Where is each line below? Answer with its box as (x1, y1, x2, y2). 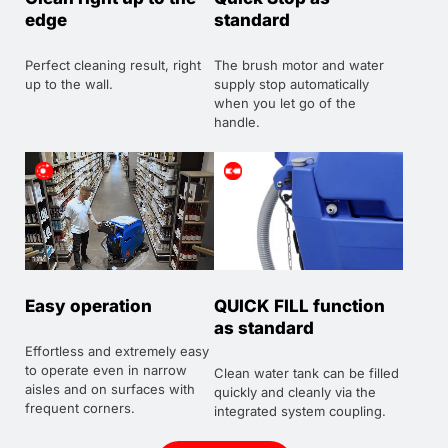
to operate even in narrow (25, 361, 187, 378)
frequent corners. (25, 399, 135, 416)
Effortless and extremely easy (25, 342, 209, 359)
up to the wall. (25, 75, 113, 92)
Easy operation (25, 295, 152, 316)
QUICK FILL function (214, 295, 385, 316)
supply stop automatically (214, 75, 369, 92)
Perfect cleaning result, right (25, 56, 201, 73)
